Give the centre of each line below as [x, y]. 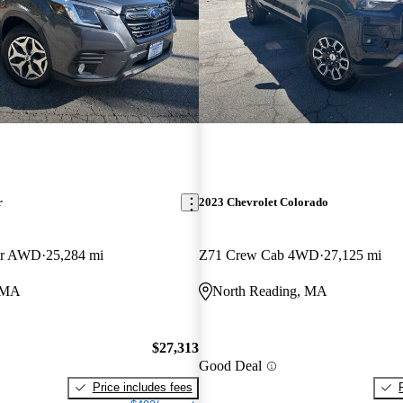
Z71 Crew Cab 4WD [259, 255]
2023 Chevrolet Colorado [263, 202]
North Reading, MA [269, 291]
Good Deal [230, 366]
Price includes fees [142, 387]
